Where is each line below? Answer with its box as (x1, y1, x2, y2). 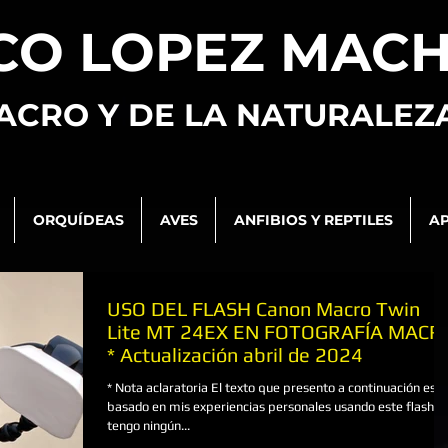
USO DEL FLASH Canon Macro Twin (107, 297, 420, 320)
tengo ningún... (107, 418, 190, 433)
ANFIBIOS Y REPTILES (233, 211, 393, 229)
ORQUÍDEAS (32, 211, 124, 229)
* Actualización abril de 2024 (107, 343, 363, 366)
